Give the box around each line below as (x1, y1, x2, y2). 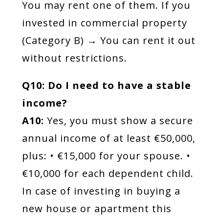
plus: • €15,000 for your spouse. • (22, 149, 191, 162)
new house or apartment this (22, 202, 172, 215)
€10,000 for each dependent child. (22, 167, 194, 180)
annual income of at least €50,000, (22, 131, 196, 145)
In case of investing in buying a (22, 184, 180, 197)
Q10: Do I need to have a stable (22, 79, 191, 92)
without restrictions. (22, 51, 127, 65)
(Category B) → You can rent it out (22, 34, 196, 47)
